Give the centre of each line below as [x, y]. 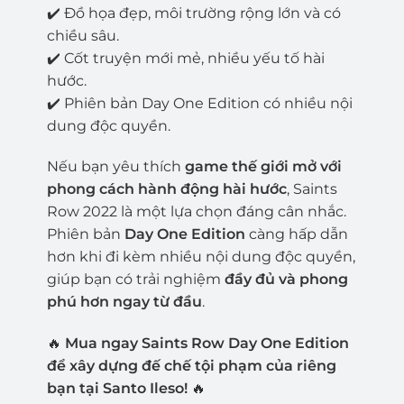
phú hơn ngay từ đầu [124, 302]
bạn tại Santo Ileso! [117, 389]
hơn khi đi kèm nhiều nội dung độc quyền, [201, 257]
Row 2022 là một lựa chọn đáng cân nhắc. [196, 212]
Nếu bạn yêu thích [115, 167]
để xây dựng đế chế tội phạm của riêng [191, 366]
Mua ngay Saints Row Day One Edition [207, 344]
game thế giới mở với [263, 167]
